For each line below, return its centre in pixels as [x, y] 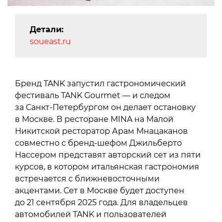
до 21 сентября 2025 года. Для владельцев [101, 203]
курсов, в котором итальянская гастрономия [107, 167]
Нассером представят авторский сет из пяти [108, 155]
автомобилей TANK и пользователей [91, 215]
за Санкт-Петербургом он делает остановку [105, 108]
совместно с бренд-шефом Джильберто [98, 143]
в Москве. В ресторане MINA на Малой [94, 119]
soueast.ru [50, 42]
